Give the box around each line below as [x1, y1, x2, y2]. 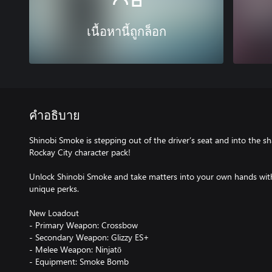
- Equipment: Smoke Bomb [29, 255, 129, 267]
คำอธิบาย [29, 109, 80, 122]
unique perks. [29, 182, 79, 194]
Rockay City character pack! [29, 146, 131, 158]
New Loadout [29, 206, 79, 219]
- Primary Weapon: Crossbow [29, 219, 138, 231]
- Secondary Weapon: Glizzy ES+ [29, 231, 149, 243]
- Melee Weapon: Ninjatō [29, 243, 121, 255]
